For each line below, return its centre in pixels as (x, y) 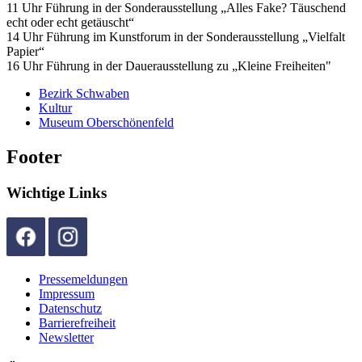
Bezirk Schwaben (84, 94)
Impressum (67, 293)
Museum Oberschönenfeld (106, 123)
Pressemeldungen (83, 279)
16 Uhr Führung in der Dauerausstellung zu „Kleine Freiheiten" (169, 66)
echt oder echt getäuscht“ (70, 23)
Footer (34, 157)
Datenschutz (70, 308)
